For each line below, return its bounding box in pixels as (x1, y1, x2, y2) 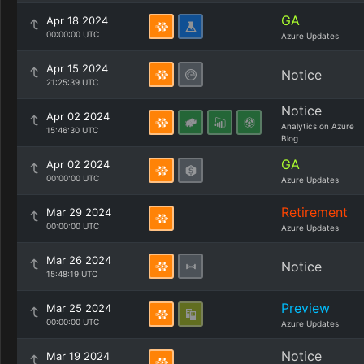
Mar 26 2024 (46, 253, 111, 266)
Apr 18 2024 (46, 14, 108, 27)
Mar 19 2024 (46, 349, 110, 362)
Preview (281, 300, 330, 316)
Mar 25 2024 (46, 301, 111, 314)
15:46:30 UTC (46, 125, 98, 135)
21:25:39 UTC (46, 77, 98, 87)
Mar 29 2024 (46, 206, 111, 219)
